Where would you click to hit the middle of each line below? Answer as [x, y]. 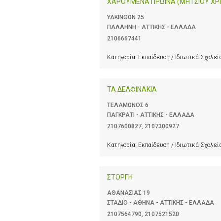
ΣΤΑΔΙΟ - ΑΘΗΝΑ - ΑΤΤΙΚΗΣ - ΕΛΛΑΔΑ [161, 203]
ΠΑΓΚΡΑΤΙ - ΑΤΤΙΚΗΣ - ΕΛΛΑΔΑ [151, 115]
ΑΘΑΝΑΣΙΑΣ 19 [129, 193]
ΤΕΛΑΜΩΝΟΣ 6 [128, 105]
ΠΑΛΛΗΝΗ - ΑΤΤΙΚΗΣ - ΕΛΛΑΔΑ [151, 27]
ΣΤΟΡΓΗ [120, 177]
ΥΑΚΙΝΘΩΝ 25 [126, 17]
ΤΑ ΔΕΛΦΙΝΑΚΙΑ [132, 89]
